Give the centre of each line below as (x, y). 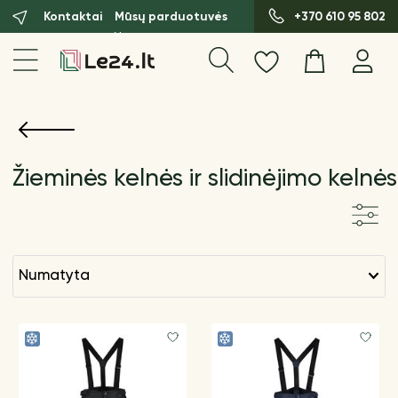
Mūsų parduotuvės (171, 16)
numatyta (59, 275)
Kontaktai (73, 16)
